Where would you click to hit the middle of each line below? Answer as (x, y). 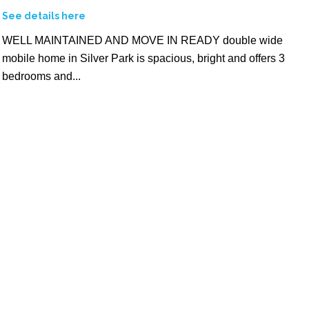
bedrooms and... (42, 76)
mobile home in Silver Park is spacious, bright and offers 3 (144, 58)
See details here (44, 16)
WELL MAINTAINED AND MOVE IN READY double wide (143, 40)
